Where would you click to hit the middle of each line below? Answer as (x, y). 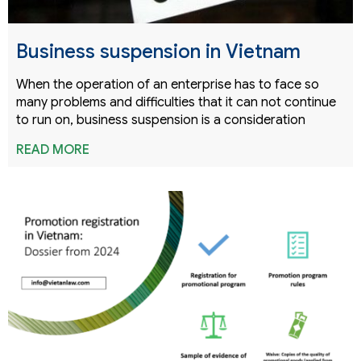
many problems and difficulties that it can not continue (176, 102)
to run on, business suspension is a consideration (161, 120)
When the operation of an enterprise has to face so (168, 84)
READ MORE (53, 149)
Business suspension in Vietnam (158, 51)
